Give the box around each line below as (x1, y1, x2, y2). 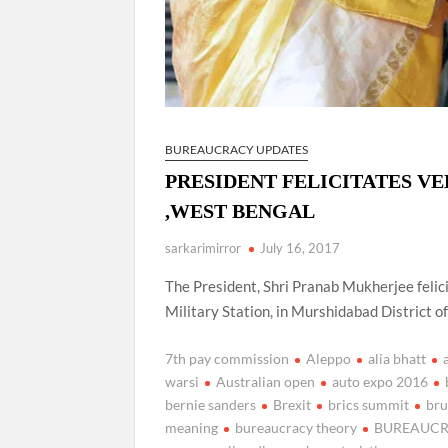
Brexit (273, 395, 312, 413)
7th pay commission (165, 349, 290, 367)
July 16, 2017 (260, 240, 341, 257)
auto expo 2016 (332, 372, 429, 390)
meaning (165, 418, 219, 436)
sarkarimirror (165, 240, 242, 257)
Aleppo (306, 349, 352, 367)
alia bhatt (368, 349, 427, 367)
